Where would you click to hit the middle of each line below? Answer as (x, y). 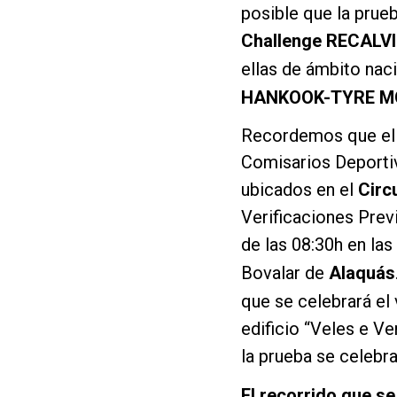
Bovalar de (285, 272)
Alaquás (362, 272)
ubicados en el (300, 189)
